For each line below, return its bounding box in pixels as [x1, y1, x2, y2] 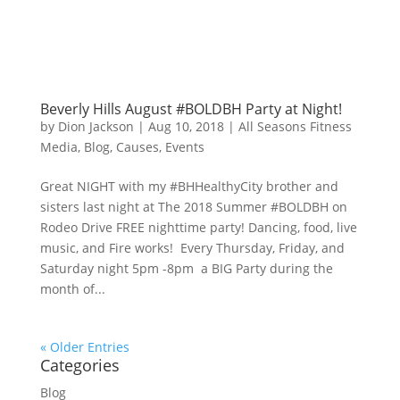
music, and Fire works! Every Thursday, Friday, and [39, 238, 345, 256]
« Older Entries [39, 337, 129, 355]
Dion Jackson [57, 117, 134, 135]
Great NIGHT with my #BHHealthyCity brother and [39, 177, 338, 195]
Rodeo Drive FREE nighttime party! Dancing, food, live [39, 218, 357, 236]
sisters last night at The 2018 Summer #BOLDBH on [39, 197, 347, 215]
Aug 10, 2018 [147, 117, 224, 135]
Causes [115, 137, 159, 155]
